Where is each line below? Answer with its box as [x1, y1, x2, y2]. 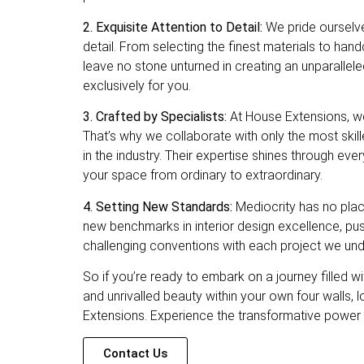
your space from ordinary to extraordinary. [83, 167, 323, 184]
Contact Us [103, 346, 167, 362]
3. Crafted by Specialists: [83, 109, 227, 125]
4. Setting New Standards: [83, 198, 232, 214]
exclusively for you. [83, 77, 191, 93]
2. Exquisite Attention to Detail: [83, 19, 262, 35]
